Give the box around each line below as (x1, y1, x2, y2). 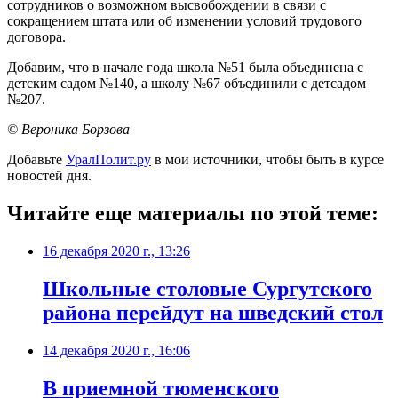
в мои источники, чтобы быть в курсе (151, 152, 384, 168)
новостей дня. (7, 168, 92, 184)
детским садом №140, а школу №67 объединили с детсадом (7, 76, 366, 92)
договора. (7, 29, 66, 45)
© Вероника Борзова (7, 122, 130, 138)
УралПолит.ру (66, 152, 151, 168)
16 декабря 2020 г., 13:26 (43, 243, 190, 259)
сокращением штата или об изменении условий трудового (7, 13, 362, 29)
